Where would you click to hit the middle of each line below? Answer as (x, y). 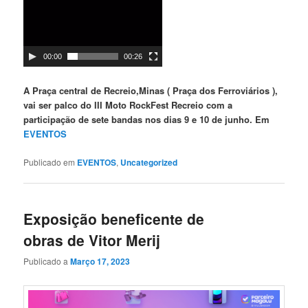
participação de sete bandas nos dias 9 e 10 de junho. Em (147, 120)
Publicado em (49, 162)
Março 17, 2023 (100, 262)
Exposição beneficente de (114, 218)
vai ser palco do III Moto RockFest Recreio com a (128, 105)
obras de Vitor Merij (92, 240)
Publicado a (47, 261)
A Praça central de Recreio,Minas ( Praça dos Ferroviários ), (151, 91)
